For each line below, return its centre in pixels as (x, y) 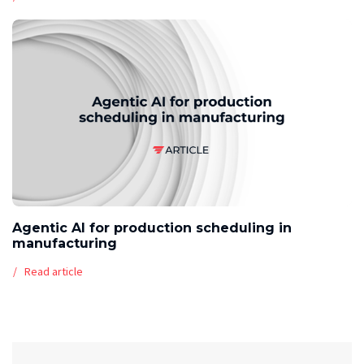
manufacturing (65, 244)
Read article (54, 272)
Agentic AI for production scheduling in (152, 228)
